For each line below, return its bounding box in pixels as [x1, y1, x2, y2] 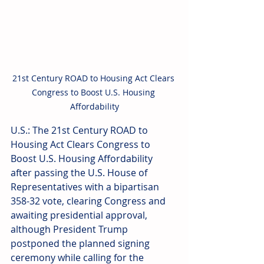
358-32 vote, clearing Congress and [11, 194, 168, 208]
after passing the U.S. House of [11, 166, 150, 180]
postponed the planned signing [11, 237, 152, 250]
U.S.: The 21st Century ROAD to [11, 124, 150, 137]
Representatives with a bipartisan [11, 180, 161, 194]
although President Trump [11, 223, 130, 236]
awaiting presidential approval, [11, 209, 150, 222]
